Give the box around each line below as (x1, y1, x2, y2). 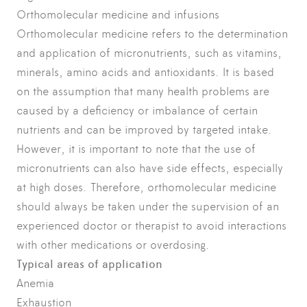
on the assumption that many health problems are (16, 84, 269, 99)
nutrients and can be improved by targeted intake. (16, 122, 272, 137)
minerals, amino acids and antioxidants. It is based (16, 64, 274, 79)
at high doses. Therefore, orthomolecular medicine (16, 180, 276, 195)
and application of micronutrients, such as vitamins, (16, 45, 282, 60)
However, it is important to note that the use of (16, 141, 256, 156)
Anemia (16, 275, 54, 291)
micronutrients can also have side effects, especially (16, 160, 283, 175)
